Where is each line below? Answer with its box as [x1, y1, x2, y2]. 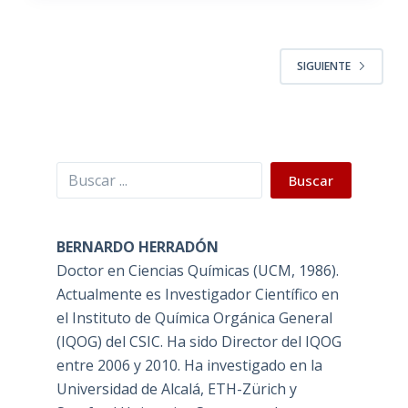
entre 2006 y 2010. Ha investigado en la [56, 354, 322, 375]
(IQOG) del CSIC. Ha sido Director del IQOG [56, 331, 342, 352]
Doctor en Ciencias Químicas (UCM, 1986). [56, 260, 339, 280]
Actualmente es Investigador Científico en [56, 283, 339, 304]
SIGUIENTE [297, 58, 352, 75]
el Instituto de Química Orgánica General [56, 307, 332, 328]
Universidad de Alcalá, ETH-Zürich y [56, 378, 297, 399]
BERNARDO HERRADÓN [56, 236, 219, 257]
